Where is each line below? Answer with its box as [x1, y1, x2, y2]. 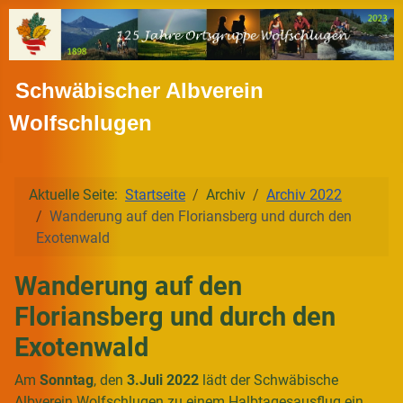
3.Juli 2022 [127, 371, 199, 389]
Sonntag [40, 371, 94, 389]
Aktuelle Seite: [29, 185, 125, 203]
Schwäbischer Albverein [9, 77, 264, 103]
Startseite [125, 185, 185, 203]
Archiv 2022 [266, 185, 342, 203]
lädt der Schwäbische [199, 371, 338, 389]
